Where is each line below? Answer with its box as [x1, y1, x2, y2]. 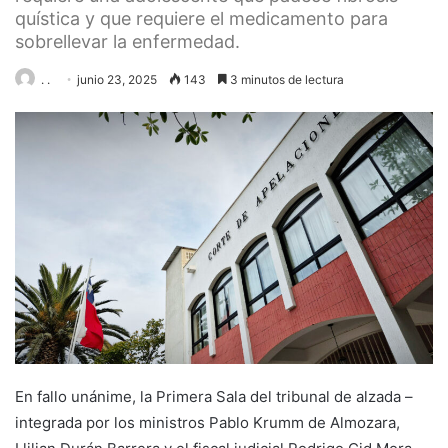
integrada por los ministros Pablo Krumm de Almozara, [15, 412, 400, 432]
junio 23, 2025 [77, 72, 157, 87]
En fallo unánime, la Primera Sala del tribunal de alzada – [15, 386, 413, 406]
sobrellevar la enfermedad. [15, 31, 240, 52]
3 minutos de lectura [227, 72, 344, 87]
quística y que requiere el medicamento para [15, 8, 388, 29]
